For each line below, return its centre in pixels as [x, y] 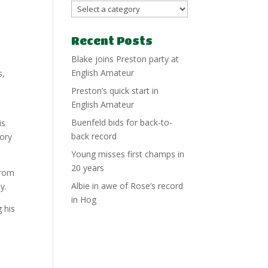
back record [94, 136]
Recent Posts [112, 41]
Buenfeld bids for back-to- [122, 122]
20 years [88, 168]
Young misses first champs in [128, 154]
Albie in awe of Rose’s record [127, 186]
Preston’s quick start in [115, 91]
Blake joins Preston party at [125, 59]
